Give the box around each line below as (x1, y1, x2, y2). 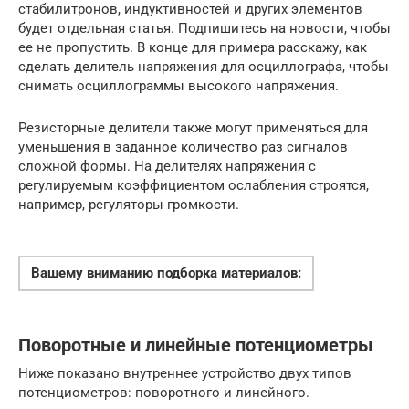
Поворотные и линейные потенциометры (18, 335, 373, 357)
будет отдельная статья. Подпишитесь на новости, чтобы (18, 20, 391, 37)
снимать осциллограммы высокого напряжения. (18, 78, 339, 95)
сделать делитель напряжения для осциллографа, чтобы (18, 58, 389, 76)
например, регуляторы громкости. (18, 196, 239, 214)
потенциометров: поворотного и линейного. (18, 384, 309, 402)
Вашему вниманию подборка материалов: (31, 265, 301, 282)
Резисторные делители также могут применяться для (18, 120, 368, 137)
